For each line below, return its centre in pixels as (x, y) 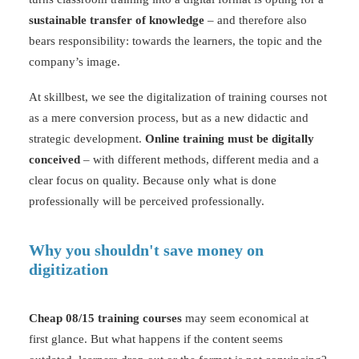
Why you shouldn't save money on (146, 250)
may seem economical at (245, 318)
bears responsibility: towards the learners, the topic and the (175, 41)
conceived (54, 159)
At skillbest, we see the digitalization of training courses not (178, 97)
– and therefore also (256, 20)
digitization (69, 269)
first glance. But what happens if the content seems (156, 339)
